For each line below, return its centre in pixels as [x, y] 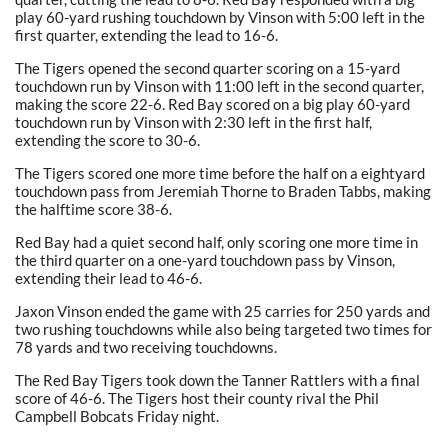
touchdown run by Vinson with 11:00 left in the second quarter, [219, 85]
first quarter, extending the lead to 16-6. [146, 34]
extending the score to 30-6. [107, 139]
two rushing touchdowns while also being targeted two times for [223, 328]
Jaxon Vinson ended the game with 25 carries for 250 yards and [222, 310]
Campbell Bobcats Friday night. [117, 415]
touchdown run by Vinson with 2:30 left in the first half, [193, 121]
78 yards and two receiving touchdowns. [146, 346]
